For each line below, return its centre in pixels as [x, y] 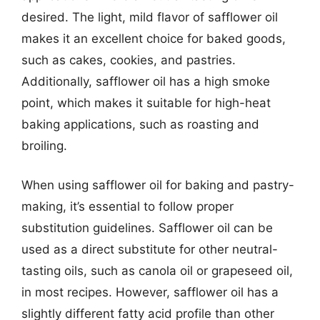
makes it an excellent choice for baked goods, [154, 38]
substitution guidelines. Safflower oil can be [147, 228]
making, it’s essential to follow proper [127, 206]
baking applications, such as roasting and [140, 124]
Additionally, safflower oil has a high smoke [146, 81]
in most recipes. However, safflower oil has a [150, 292]
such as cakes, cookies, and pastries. [129, 60]
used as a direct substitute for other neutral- [150, 249]
